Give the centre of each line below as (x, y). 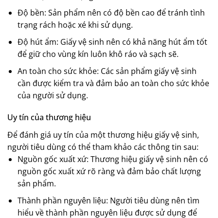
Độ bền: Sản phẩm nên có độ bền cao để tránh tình (111, 13)
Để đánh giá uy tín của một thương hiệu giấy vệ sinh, (103, 135)
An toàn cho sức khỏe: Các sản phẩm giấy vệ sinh (107, 71)
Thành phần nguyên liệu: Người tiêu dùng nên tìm (108, 200)
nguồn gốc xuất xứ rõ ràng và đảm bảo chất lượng (109, 172)
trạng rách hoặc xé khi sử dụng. (75, 25)
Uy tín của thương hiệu (49, 118)
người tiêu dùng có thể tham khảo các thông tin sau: (103, 147)
